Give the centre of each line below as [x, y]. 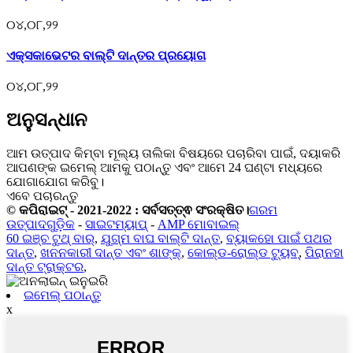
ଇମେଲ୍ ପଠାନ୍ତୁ [62, 295]
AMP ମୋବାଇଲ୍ [199, 224]
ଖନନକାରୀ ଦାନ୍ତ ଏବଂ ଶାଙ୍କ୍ [111, 252]
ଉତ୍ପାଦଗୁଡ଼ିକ [41, 224]
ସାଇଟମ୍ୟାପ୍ [116, 224]
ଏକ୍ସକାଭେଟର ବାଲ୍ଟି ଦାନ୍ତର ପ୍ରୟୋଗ [106, 55]
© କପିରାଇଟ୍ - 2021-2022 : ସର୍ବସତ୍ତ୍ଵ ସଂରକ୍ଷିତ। [128, 210]
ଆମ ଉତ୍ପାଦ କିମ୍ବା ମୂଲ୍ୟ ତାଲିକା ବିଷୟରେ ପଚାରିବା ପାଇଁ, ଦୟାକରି [173, 153]
